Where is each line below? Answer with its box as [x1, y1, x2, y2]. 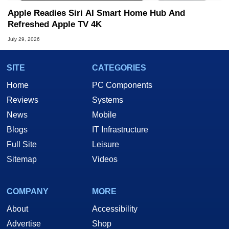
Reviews [7, 96, 38, 105]
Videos [92, 155, 118, 164]
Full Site [7, 140, 37, 149]
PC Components [92, 81, 152, 90]
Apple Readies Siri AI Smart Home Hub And [8, 8, 185, 18]
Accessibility [92, 204, 138, 214]
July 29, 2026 [8, 36, 40, 42]
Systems [92, 96, 123, 105]
